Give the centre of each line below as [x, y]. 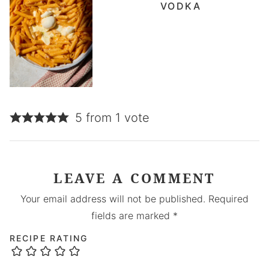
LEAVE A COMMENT [134, 177]
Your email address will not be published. [113, 198]
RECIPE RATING [49, 238]
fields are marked [132, 215]
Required [228, 198]
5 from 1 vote [112, 117]
